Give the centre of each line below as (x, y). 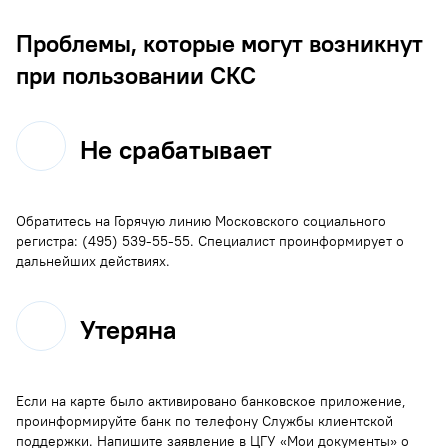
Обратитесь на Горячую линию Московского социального (201, 220)
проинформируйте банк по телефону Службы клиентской (204, 420)
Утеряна (128, 330)
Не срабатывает (176, 150)
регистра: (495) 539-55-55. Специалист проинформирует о (210, 240)
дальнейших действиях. (93, 260)
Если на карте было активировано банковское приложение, (211, 400)
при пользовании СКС (136, 74)
